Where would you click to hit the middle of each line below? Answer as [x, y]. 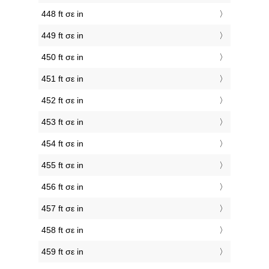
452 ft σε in [62, 101]
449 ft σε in [62, 36]
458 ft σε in [62, 230]
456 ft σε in [62, 187]
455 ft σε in [62, 165]
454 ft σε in [62, 144]
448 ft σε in [62, 14]
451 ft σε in [62, 79]
